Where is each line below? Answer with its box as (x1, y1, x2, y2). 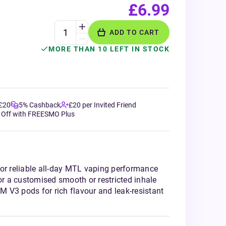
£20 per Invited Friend (69, 101, 136, 109)
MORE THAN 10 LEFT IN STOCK (48, 45, 169, 53)
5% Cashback (19, 101, 61, 109)
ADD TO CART (109, 28, 159, 36)
